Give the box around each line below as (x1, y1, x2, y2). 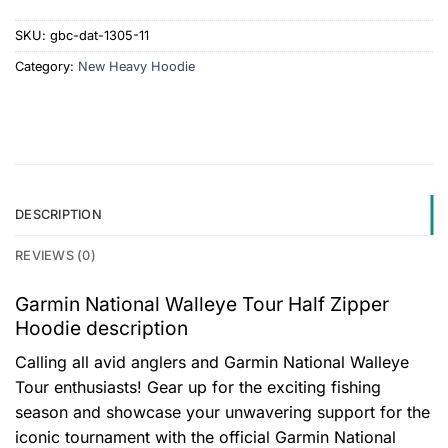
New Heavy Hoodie (78, 58, 195, 74)
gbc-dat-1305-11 (50, 27, 149, 43)
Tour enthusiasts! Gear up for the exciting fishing (15, 377, 381, 398)
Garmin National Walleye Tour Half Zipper (15, 292, 389, 317)
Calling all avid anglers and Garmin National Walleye (15, 352, 409, 373)
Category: (15, 58, 78, 74)
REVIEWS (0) (15, 248, 96, 264)
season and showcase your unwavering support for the (15, 402, 430, 423)
